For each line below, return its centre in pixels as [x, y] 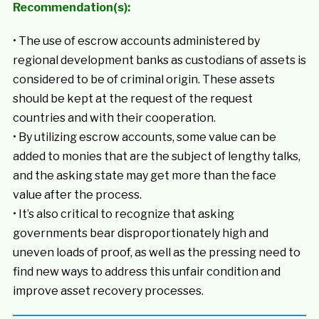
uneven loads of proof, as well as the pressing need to [156, 252]
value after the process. [77, 195]
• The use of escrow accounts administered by [136, 41]
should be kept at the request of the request [132, 99]
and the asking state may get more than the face [144, 176]
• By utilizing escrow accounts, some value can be [144, 137]
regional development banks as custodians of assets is [159, 60]
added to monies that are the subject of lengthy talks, [156, 156]
